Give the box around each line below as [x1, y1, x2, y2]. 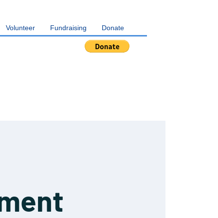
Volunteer [6, 24, 35, 32]
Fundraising [50, 24, 87, 32]
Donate [102, 24, 124, 32]
